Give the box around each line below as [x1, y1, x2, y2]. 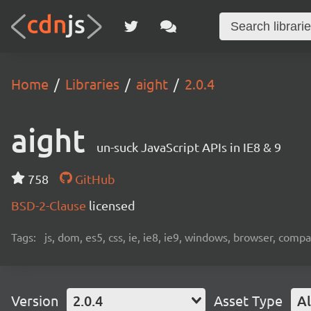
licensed [89, 198, 135, 212]
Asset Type [214, 292, 283, 309]
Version [11, 292, 58, 309]
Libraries [65, 75, 119, 92]
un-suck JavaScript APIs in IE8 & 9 [96, 140, 281, 154]
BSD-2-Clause [11, 198, 89, 212]
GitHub [72, 171, 115, 186]
